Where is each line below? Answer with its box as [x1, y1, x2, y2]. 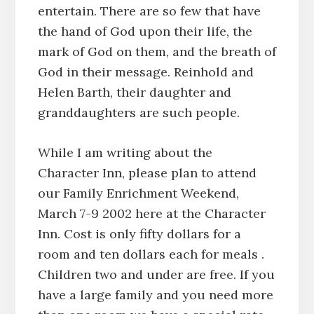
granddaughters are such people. [37, 104, 240, 121]
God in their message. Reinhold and [37, 63, 254, 80]
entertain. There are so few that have [37, 2, 261, 19]
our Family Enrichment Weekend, [37, 184, 239, 201]
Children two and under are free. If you [37, 266, 275, 282]
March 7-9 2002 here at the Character [37, 205, 266, 221]
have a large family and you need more [37, 286, 273, 303]
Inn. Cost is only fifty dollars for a [37, 225, 241, 242]
